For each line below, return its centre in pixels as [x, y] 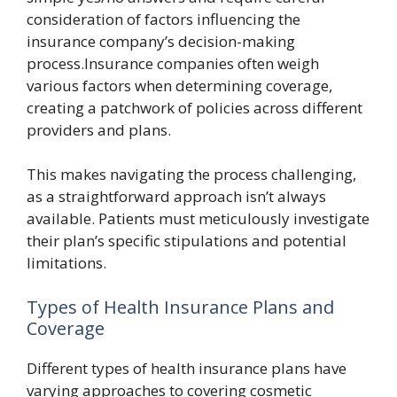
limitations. [66, 263]
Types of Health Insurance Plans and [180, 307]
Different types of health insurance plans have [187, 368]
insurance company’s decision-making [161, 41]
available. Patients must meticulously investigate [198, 218]
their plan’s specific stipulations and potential [187, 241]
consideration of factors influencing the [163, 19]
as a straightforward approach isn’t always [176, 196]
